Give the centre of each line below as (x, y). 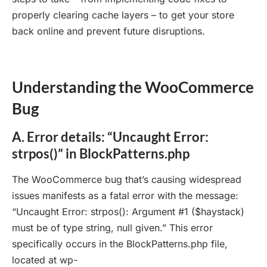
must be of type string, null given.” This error (112, 228)
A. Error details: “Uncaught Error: (110, 137)
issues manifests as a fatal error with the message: (125, 196)
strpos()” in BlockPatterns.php (101, 154)
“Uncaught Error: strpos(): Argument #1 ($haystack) (128, 212)
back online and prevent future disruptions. (108, 31)
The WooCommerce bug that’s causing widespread (127, 180)
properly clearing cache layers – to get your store (123, 15)
